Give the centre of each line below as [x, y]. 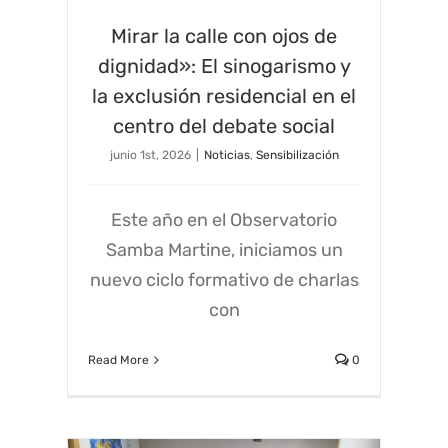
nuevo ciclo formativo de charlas [224, 279]
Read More [119, 359]
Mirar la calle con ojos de [224, 35]
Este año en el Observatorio [224, 219]
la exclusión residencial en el [224, 95]
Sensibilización [297, 154]
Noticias [226, 154]
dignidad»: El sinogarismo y [224, 65]
